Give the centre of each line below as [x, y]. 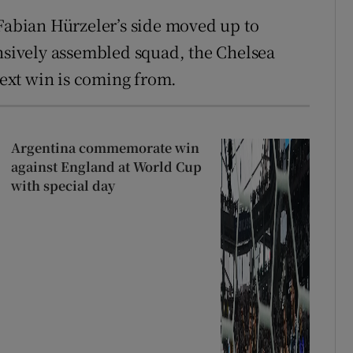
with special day [63, 185]
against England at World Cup [106, 166]
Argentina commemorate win [105, 147]
